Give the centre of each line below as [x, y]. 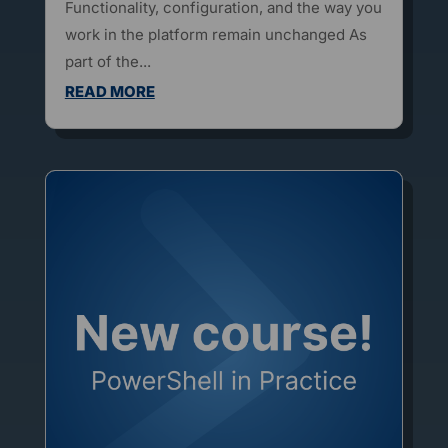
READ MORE [109, 92]
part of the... [107, 62]
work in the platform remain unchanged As [215, 35]
